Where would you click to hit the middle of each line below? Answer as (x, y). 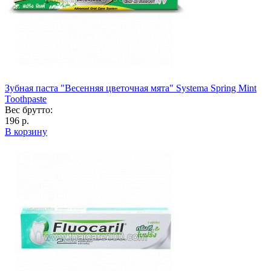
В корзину (26, 131)
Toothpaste (26, 99)
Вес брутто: (29, 109)
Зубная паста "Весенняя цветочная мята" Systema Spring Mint (131, 88)
